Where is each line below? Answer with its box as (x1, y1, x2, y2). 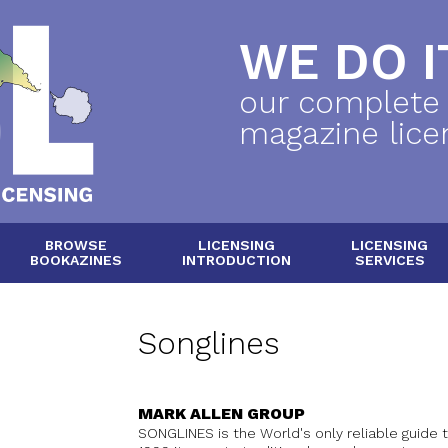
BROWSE (45, 237, 107, 254)
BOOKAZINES (30, 252, 122, 269)
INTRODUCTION (182, 252, 291, 269)
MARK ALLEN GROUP (138, 404, 306, 424)
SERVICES (354, 252, 425, 269)
